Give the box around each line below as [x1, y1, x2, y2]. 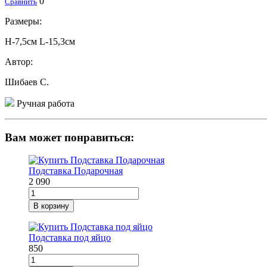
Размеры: [5, 15, 42, 26]
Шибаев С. [5, 76, 49, 87]
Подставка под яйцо [29, 232, 111, 243]
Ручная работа [14, 98, 74, 108]
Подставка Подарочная [29, 166, 123, 176]
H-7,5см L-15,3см [5, 36, 75, 46]
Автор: [5, 56, 33, 67]
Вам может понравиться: [5, 131, 134, 144]
